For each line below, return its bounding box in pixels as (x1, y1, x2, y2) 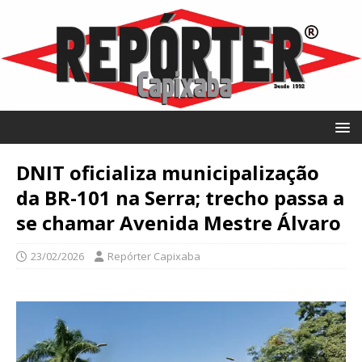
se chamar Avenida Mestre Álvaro (16, 208, 341, 236)
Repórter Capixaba (107, 248, 200, 263)
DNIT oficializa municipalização (16, 158, 319, 186)
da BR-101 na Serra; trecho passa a (16, 183, 344, 211)
